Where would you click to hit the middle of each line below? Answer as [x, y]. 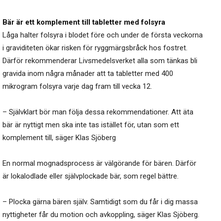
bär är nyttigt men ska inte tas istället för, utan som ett [91, 125]
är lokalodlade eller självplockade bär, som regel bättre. [91, 176]
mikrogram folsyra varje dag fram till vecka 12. [77, 87]
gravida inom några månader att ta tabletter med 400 [88, 74]
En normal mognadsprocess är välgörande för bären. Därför [99, 164]
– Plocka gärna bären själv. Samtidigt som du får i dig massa [100, 202]
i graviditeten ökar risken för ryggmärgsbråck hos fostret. [95, 48]
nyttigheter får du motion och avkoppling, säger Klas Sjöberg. [101, 215]
